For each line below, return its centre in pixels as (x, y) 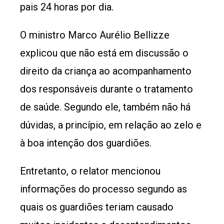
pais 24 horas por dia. (67, 7)
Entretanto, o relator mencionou (90, 171)
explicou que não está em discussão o (104, 53)
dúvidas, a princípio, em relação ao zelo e (111, 125)
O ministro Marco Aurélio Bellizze (95, 35)
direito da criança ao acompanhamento (106, 71)
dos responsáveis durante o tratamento (106, 89)
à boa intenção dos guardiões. (86, 143)
